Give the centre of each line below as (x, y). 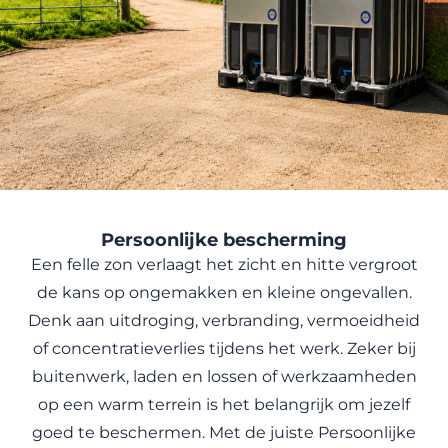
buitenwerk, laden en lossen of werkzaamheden (224, 376)
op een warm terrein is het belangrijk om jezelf (224, 404)
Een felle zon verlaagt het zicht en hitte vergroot (224, 264)
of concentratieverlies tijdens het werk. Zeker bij (224, 348)
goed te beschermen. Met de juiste (175, 432)
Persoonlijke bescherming (224, 240)
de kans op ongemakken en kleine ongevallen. (224, 292)
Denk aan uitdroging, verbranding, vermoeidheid (224, 320)
